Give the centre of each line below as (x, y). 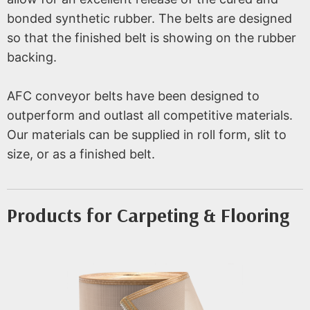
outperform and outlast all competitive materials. (150, 116)
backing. (32, 57)
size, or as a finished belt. (81, 154)
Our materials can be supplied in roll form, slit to (147, 135)
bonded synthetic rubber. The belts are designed (149, 18)
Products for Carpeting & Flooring (148, 215)
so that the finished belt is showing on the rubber (152, 37)
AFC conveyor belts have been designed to (133, 96)
